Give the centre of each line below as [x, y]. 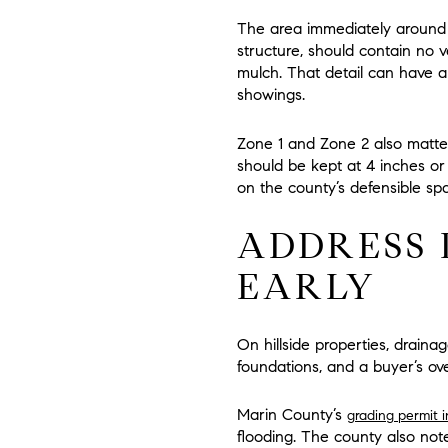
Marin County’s [292, 415]
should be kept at [301, 165]
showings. [271, 94]
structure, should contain [326, 50]
